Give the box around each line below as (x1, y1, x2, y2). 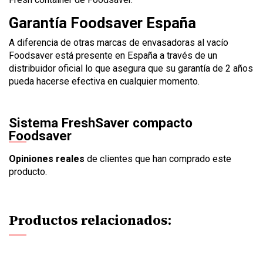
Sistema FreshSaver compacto (9, 114, 193, 130)
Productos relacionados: (9, 211, 171, 230)
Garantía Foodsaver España (9, 14, 196, 32)
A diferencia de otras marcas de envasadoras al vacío (9, 36, 228, 48)
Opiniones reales (9, 153, 85, 164)
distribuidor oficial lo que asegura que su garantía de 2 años (9, 62, 253, 74)
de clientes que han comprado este (85, 153, 231, 164)
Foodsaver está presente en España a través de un (9, 49, 217, 61)
